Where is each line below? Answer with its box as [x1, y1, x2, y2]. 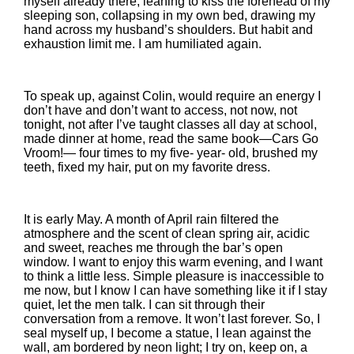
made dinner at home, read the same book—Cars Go [24, 132, 318, 145]
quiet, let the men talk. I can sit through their [24, 298, 265, 311]
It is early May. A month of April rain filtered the [24, 213, 279, 226]
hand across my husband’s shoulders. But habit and [24, 23, 313, 36]
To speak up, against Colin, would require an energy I [24, 89, 321, 103]
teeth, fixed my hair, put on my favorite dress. [24, 160, 270, 174]
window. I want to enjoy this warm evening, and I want [24, 255, 322, 269]
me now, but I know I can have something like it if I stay [24, 284, 327, 297]
